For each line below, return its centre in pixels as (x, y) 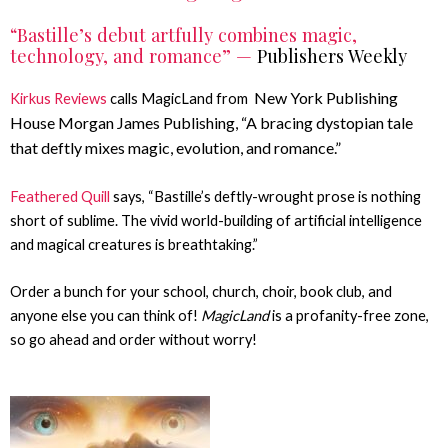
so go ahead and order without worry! (133, 339)
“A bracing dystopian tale (325, 123)
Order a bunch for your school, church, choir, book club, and (201, 291)
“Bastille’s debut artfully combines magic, (183, 35)
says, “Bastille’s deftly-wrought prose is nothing (265, 196)
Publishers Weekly (332, 56)
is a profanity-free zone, (349, 315)
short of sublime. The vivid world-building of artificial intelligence (216, 220)
